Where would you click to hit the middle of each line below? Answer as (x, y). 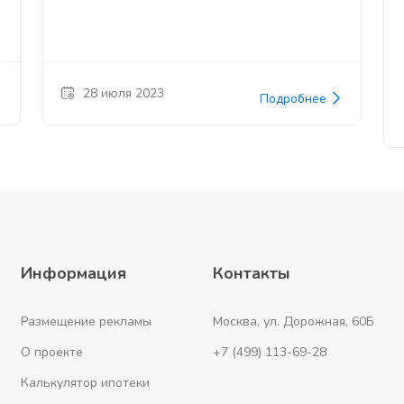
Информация (73, 273)
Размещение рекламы (86, 321)
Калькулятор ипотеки (85, 383)
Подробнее (294, 99)
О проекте (52, 352)
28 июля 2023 (124, 94)
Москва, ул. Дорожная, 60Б (294, 321)
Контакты (252, 273)
